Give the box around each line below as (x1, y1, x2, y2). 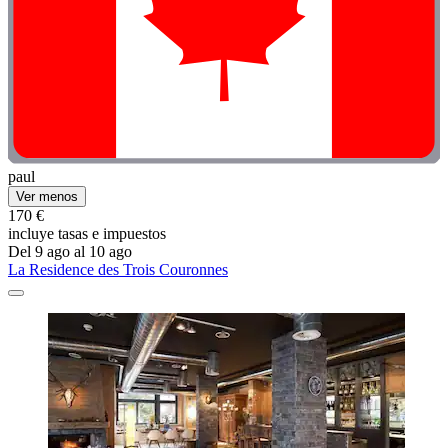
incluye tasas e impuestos (8, 224, 166, 242)
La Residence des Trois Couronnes (8, 260, 228, 278)
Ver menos (16, 188, 78, 204)
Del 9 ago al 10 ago (8, 242, 132, 260)
